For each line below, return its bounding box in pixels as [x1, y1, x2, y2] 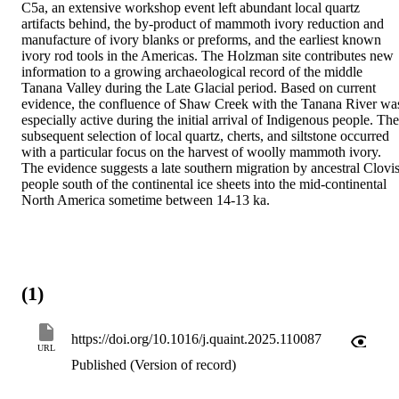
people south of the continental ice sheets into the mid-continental [21, 175, 387, 191]
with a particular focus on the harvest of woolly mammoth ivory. [21, 143, 381, 159]
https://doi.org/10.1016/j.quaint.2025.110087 [71, 331, 322, 347]
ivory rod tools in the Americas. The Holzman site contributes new [21, 47, 394, 63]
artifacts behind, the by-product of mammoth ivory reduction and [21, 15, 384, 31]
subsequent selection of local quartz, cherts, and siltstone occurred [21, 127, 389, 143]
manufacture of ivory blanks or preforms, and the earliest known [21, 31, 381, 47]
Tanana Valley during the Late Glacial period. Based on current [21, 79, 376, 95]
